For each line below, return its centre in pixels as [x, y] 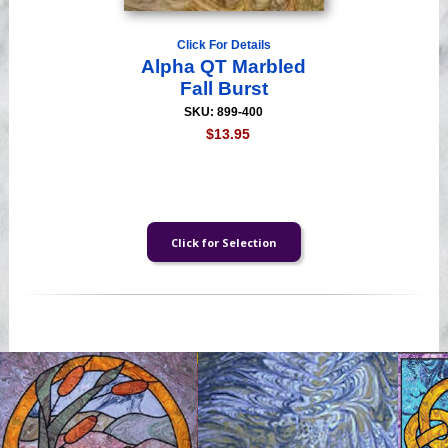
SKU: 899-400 [224, 112]
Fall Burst [223, 89]
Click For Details [223, 45]
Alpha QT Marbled [224, 67]
